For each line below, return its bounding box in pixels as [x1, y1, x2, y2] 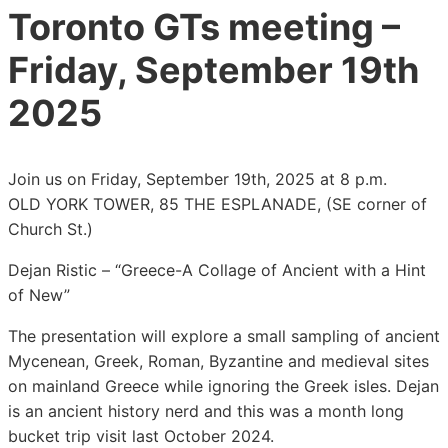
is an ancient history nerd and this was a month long [8, 401, 404, 422]
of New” [8, 285, 70, 306]
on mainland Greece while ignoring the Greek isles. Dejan [8, 376, 439, 397]
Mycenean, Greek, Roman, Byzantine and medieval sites [8, 351, 429, 372]
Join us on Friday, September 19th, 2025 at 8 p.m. [8, 169, 387, 190]
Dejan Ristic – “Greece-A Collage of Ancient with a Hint [8, 260, 426, 281]
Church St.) [8, 219, 93, 240]
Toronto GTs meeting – [8, 5, 400, 50]
